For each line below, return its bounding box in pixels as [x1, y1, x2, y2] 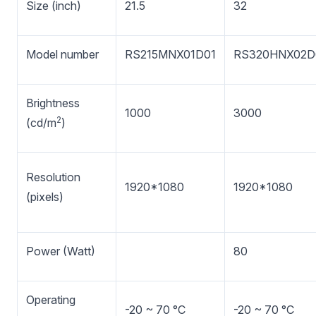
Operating [26, 293, 75, 307]
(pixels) [26, 190, 63, 204]
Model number [26, 47, 99, 61]
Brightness [26, 96, 80, 110]
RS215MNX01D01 [125, 47, 216, 61]
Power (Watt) [26, 244, 95, 258]
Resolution [26, 170, 80, 184]
